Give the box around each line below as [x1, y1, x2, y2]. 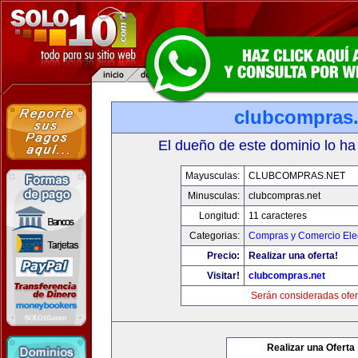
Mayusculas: [185, 170, 240, 181]
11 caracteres [249, 210, 307, 221]
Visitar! [207, 270, 240, 281]
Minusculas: [188, 190, 240, 201]
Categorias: [189, 230, 240, 241]
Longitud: [199, 210, 240, 221]
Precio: [207, 250, 240, 261]
